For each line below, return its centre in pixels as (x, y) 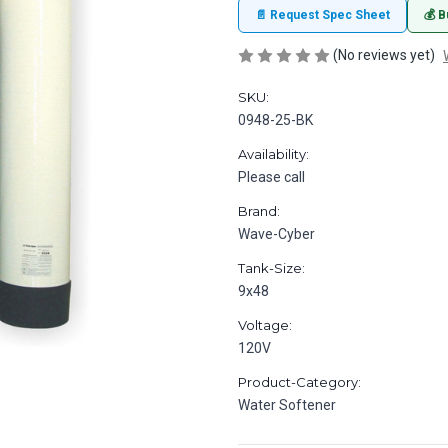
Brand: (259, 210)
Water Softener (287, 404)
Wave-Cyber (276, 233)
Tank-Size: (271, 267)
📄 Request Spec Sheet (322, 14)
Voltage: (265, 324)
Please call (271, 176)
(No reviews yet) (384, 54)
